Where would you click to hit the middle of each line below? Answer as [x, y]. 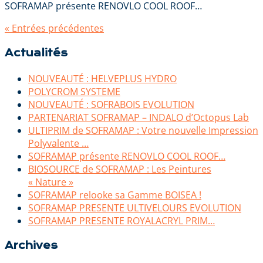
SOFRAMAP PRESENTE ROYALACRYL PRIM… [122, 220]
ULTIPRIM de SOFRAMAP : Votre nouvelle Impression [143, 130]
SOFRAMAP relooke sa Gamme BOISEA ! [115, 195]
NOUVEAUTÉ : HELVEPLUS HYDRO [102, 78]
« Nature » [51, 182]
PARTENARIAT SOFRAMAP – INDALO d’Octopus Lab [139, 117]
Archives [31, 245]
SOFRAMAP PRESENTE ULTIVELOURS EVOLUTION [135, 208]
